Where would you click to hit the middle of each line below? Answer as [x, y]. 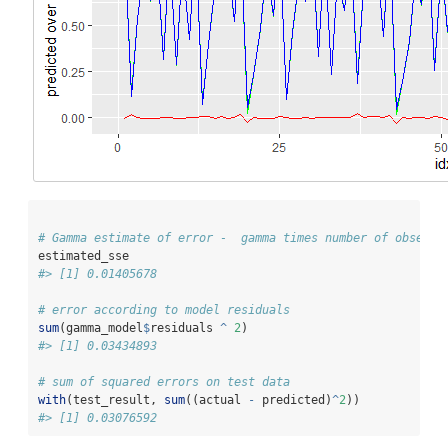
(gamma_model [101, 328]
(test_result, [115, 400]
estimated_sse [90, 256]
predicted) [293, 400]
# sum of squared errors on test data [164, 382]
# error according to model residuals [164, 310]
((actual [216, 400]
